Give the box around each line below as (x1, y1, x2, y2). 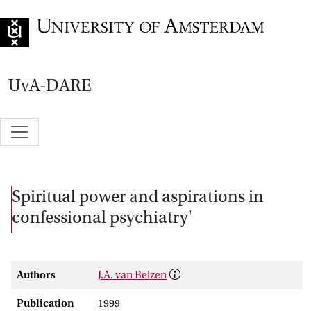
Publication (17, 296, 74, 310)
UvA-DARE (8, 76, 92, 95)
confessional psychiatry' (12, 207, 192, 227)
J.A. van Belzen (98, 268, 167, 281)
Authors (17, 268, 56, 281)
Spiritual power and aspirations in (12, 186, 264, 206)
